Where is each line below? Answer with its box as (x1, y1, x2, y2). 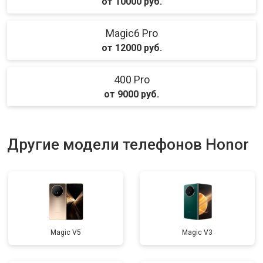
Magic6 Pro (105, 27, 158, 39)
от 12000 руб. (101, 42, 162, 53)
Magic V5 (50, 228, 81, 237)
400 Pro (113, 73, 150, 86)
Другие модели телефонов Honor (7, 136, 249, 153)
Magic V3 (182, 228, 213, 237)
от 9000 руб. (104, 89, 159, 100)
